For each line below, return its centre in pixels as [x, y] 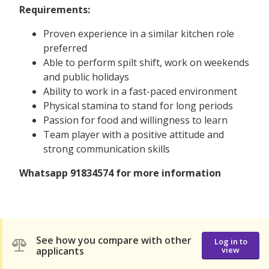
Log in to [231, 242]
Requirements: [55, 9]
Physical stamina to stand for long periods [138, 105]
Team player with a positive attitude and [134, 134]
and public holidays [86, 77]
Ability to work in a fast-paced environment [140, 91]
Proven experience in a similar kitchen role [139, 33]
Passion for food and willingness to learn [135, 120]
